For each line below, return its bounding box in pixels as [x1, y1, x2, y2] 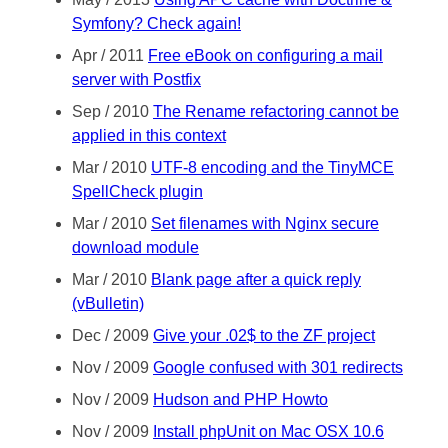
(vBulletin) [72, 294, 144, 312]
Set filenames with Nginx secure [151, 214, 379, 232]
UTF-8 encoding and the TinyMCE [151, 158, 394, 176]
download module [72, 238, 199, 256]
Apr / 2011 [72, 46, 148, 64]
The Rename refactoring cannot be [153, 102, 399, 120]
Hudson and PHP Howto [153, 390, 328, 408]
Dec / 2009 [72, 326, 153, 344]
